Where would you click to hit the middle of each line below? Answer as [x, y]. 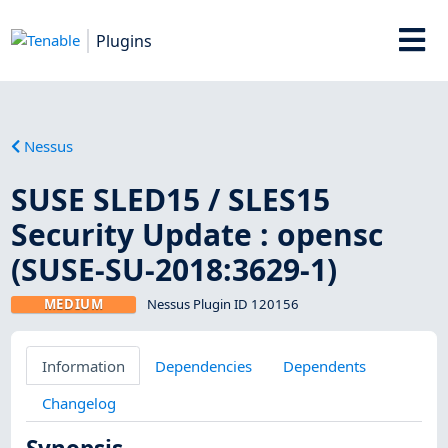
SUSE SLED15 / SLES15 [171, 199]
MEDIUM [73, 303]
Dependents [324, 365]
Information [83, 365]
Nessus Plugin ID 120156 [222, 303]
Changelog [78, 402]
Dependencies [204, 365]
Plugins [124, 40]
